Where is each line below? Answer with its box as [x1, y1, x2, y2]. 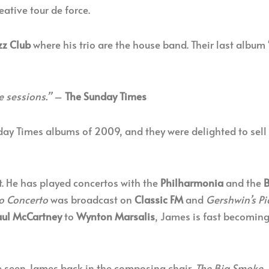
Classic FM [134, 192, 183, 207]
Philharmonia [160, 175, 223, 190]
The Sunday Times [65, 89, 147, 103]
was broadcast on [48, 192, 134, 207]
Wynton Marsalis [76, 209, 155, 223]
